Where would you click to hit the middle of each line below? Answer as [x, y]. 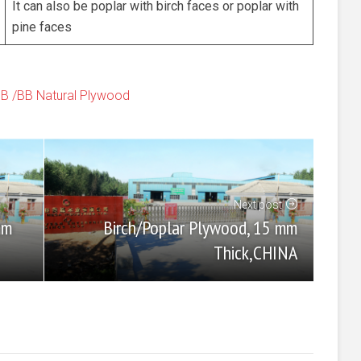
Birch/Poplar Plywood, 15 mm [200, 227]
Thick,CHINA [255, 252]
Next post [258, 204]
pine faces [42, 27]
